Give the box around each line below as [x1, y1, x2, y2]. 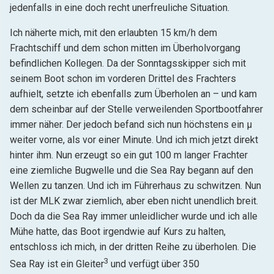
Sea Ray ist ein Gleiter [10, 258, 104, 270]
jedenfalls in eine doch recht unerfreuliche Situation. [10, 2, 229, 14]
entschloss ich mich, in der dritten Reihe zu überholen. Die [10, 241, 256, 253]
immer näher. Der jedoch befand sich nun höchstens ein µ [10, 119, 252, 131]
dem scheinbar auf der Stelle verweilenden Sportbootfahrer [10, 103, 263, 116]
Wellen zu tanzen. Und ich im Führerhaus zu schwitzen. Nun [10, 180, 261, 192]
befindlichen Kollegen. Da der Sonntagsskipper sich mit [10, 57, 246, 70]
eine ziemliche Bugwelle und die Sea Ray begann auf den [10, 165, 253, 177]
